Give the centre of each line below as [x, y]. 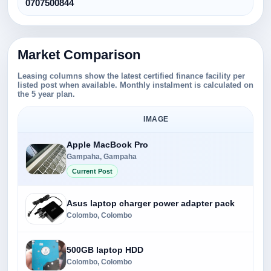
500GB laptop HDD [105, 250]
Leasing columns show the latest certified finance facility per [131, 76]
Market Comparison [79, 55]
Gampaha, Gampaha [102, 157]
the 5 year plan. [46, 94]
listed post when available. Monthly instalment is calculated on [135, 85]
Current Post [92, 171]
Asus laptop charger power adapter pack [151, 203]
